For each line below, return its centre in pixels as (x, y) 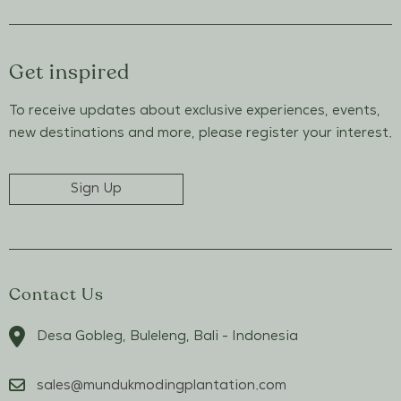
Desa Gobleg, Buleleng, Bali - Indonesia (167, 336)
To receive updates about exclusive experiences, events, (195, 111)
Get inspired (69, 73)
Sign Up (96, 189)
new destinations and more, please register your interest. (200, 133)
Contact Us (56, 295)
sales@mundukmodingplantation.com (162, 385)
